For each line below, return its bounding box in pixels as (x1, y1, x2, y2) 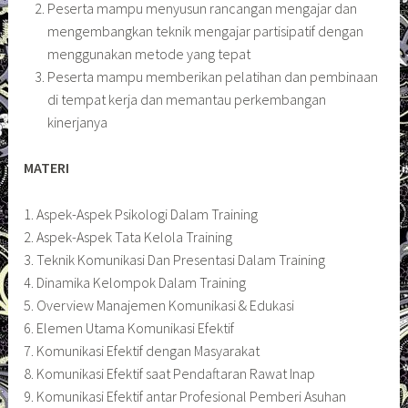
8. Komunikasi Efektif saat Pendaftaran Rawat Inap (24, 363, 316, 382)
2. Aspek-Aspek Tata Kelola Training (24, 227, 233, 246)
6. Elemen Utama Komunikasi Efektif (24, 318, 235, 337)
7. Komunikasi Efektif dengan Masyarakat (24, 341, 260, 360)
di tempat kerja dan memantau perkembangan (46, 89, 326, 108)
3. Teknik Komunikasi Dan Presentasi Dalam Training (24, 250, 326, 269)
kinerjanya (46, 112, 107, 131)
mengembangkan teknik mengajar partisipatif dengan (46, 21, 363, 40)
